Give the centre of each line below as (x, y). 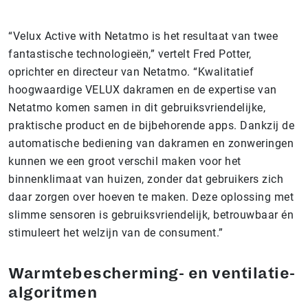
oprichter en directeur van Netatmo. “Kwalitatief (131, 72)
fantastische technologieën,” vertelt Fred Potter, (130, 54)
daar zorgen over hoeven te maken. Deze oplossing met (151, 197)
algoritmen (55, 293)
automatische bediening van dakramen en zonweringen (151, 143)
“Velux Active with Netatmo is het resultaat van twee (143, 36)
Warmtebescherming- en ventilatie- (152, 274)
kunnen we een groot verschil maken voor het (125, 161)
